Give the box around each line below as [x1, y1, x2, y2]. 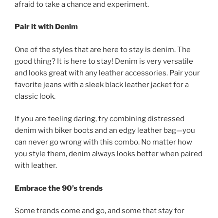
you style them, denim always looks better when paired [15, 149, 202, 159]
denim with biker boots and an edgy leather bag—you [15, 126, 195, 135]
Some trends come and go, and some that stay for [15, 206, 184, 216]
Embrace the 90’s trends [15, 183, 103, 193]
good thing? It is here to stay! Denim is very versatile [15, 56, 193, 66]
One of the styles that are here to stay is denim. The [15, 45, 191, 54]
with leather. [15, 161, 57, 170]
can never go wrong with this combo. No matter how [15, 138, 192, 147]
